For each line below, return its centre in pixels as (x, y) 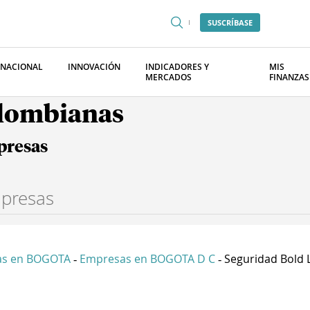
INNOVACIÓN (94, 67)
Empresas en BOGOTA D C (147, 259)
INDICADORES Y (177, 67)
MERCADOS (168, 77)
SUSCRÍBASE (230, 22)
